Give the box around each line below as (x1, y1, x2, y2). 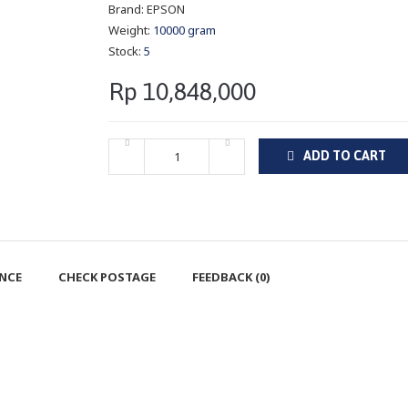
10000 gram (153, 22, 216, 39)
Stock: (108, 43, 144, 60)
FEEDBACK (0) (192, 269, 270, 286)
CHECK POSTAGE (58, 269, 156, 286)
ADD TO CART (303, 148, 386, 164)
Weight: (108, 22, 153, 39)
